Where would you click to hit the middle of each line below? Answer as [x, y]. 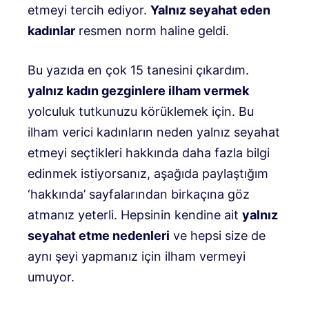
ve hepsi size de [218, 236]
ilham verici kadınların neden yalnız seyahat [154, 132]
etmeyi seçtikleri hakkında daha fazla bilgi [149, 153]
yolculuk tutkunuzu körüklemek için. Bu [141, 112]
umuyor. [51, 277]
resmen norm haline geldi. [152, 31]
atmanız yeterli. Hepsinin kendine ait [135, 215]
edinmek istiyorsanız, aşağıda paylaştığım [148, 174]
